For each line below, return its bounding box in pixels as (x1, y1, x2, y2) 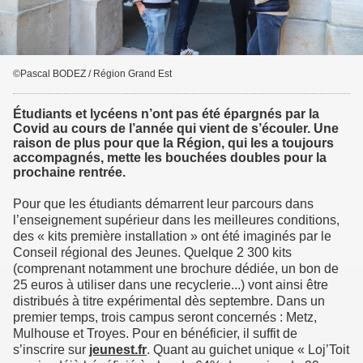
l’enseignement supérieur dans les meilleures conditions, (13, 213, 340, 228)
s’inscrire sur (13, 343, 89, 357)
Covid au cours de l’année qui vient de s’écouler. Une (13, 122, 339, 136)
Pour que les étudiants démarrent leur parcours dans (13, 197, 314, 211)
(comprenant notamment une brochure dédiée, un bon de (13, 262, 339, 276)
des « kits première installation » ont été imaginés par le (13, 229, 331, 244)
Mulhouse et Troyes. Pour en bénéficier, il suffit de (13, 327, 297, 341)
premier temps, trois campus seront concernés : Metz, (13, 310, 317, 325)
